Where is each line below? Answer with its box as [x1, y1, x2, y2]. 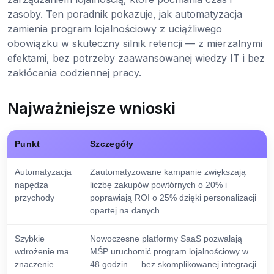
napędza [15, 180, 48, 190]
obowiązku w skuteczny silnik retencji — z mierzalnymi [7, 37, 262, 50]
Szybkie [15, 234, 45, 244]
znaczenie [15, 259, 54, 270]
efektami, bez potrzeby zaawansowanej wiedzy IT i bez [7, 52, 265, 65]
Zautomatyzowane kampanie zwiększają [90, 167, 246, 177]
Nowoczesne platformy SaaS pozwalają [90, 234, 242, 244]
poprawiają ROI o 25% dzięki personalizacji [90, 193, 256, 203]
